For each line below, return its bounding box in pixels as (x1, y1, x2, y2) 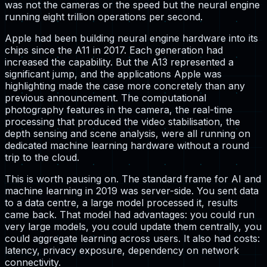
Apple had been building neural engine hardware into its (5, 32, 258, 44)
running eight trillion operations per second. (5, 10, 203, 23)
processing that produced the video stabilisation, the (5, 115, 240, 128)
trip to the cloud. (5, 151, 79, 163)
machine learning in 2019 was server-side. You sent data (5, 184, 259, 197)
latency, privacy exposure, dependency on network (5, 244, 239, 256)
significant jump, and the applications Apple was (5, 67, 222, 80)
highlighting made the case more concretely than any (5, 79, 245, 92)
